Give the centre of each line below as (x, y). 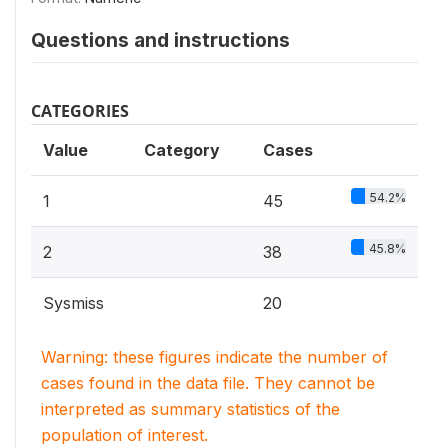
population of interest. (124, 435)
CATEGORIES (80, 111)
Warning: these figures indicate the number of (214, 357)
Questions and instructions (160, 40)
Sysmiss (73, 303)
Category (182, 150)
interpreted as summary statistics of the (190, 409)
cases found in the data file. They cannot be (208, 383)
